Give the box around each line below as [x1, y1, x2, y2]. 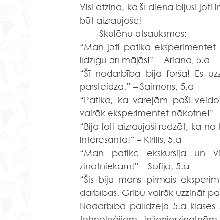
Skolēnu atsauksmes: [99, 28, 187, 39]
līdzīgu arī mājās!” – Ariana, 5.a [80, 55, 210, 65]
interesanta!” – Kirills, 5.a [80, 134, 181, 145]
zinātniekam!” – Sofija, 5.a [80, 161, 189, 171]
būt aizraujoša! [80, 15, 141, 26]
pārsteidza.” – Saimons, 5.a [80, 81, 193, 92]
